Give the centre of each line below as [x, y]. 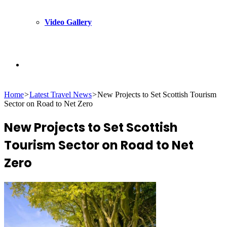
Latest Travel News [61, 94]
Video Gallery [68, 22]
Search [35, 64]
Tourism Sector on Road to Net [99, 145]
